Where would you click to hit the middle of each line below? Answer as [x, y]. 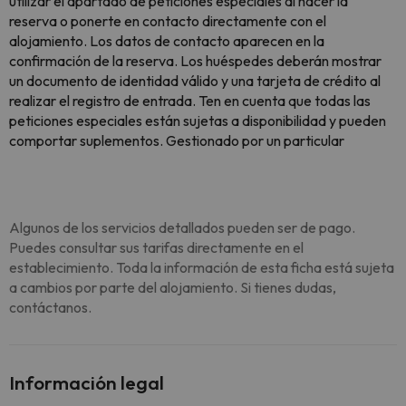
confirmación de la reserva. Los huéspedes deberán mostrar [195, 61]
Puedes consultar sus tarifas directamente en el [156, 247]
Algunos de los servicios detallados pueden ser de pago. [182, 227]
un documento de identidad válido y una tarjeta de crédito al [195, 81]
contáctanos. [50, 307]
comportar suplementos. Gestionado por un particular [177, 140]
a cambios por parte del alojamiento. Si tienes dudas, [173, 287]
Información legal [87, 382]
